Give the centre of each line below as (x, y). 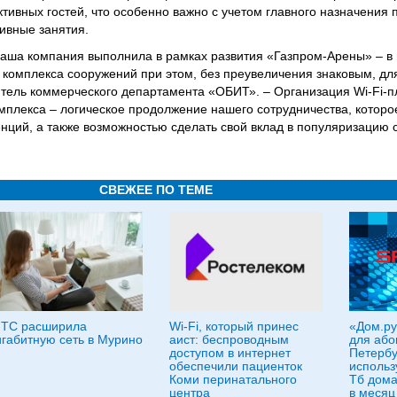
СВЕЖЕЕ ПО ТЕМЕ (156, 190)
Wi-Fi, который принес (234, 326)
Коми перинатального (233, 379)
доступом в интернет (230, 353)
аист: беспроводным (229, 339)
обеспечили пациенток (236, 366)
